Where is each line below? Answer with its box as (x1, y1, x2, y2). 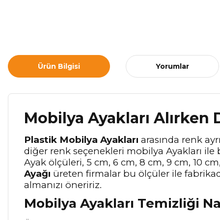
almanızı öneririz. (24, 179, 102, 191)
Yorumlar (156, 61, 189, 71)
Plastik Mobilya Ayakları (24, 134, 138, 145)
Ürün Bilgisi (38, 61, 80, 71)
